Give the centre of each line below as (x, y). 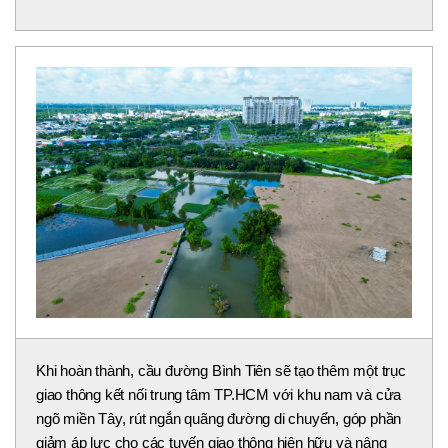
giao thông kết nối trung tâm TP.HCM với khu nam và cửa (219, 395)
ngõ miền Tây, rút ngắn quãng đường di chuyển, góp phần (219, 419)
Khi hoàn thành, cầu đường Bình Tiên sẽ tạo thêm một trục (221, 371)
